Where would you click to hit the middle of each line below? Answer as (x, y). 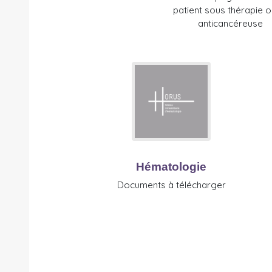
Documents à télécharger (171, 185)
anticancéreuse (230, 24)
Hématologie (171, 167)
